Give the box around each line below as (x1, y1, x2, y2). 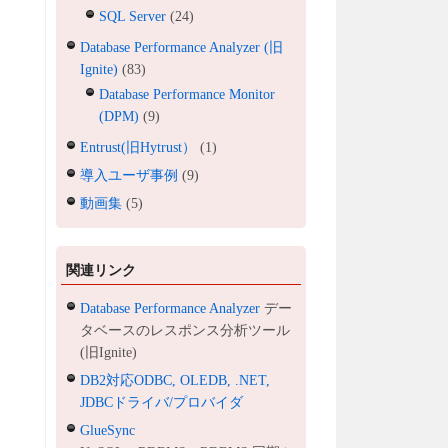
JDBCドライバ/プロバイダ (80, 394, 244, 410)
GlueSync (80, 422, 136, 438)
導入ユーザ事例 (80, 167, 179, 183)
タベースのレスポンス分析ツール (80, 322, 291, 338)
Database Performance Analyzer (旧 (80, 39, 284, 55)
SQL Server (99, 8, 167, 24)
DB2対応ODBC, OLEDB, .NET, (80, 372, 271, 388)
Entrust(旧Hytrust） (80, 139, 197, 155)
